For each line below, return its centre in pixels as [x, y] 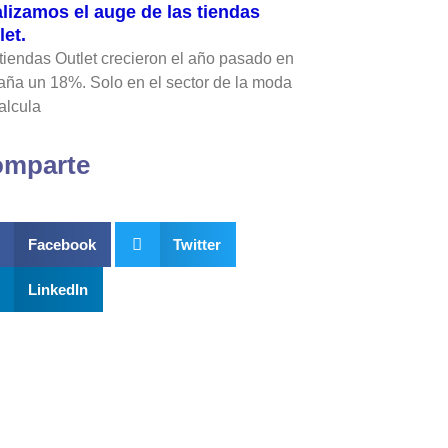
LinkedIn [57, 289]
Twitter [197, 244]
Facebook [61, 244]
